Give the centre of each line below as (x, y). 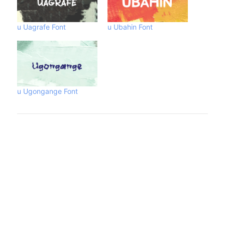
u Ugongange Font (47, 91)
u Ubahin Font (130, 27)
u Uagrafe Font (41, 27)
